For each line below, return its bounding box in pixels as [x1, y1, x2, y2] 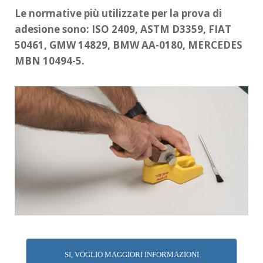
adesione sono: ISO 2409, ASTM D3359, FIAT [15, 22, 231, 36]
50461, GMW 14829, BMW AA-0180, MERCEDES [15, 38, 242, 52]
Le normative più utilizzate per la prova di [15, 6, 222, 21]
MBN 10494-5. [15, 54, 85, 68]
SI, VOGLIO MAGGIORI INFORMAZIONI [64, 249, 199, 259]
